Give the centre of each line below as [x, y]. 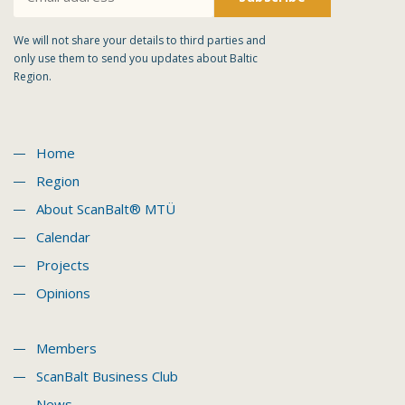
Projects [63, 265]
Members [66, 348]
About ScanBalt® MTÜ [106, 209]
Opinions [63, 293]
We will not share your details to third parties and [140, 40]
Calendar [63, 237]
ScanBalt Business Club [107, 376]
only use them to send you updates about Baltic [136, 58]
